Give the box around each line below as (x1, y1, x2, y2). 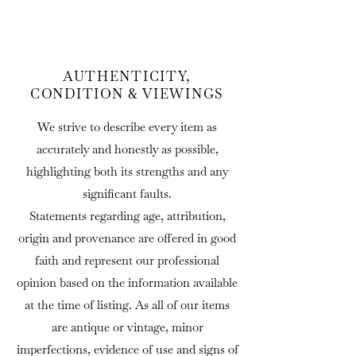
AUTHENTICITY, (62, 68, 192, 86)
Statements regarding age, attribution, (29, 208, 226, 224)
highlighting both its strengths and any (25, 164, 229, 180)
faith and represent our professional (35, 253, 219, 269)
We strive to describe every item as (37, 119, 217, 135)
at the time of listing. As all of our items (25, 297, 230, 313)
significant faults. (83, 186, 172, 202)
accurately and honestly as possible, (36, 141, 219, 157)
